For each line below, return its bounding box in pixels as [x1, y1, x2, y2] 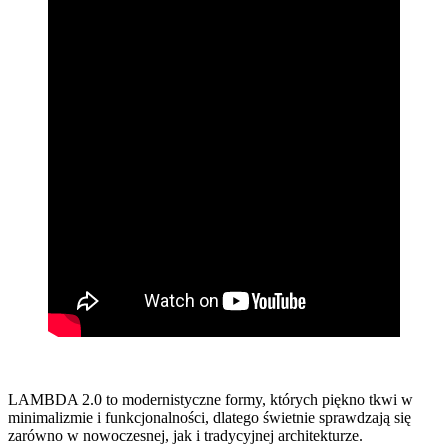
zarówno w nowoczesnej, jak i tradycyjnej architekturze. [8, 426, 363, 444]
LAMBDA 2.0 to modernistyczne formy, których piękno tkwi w [8, 390, 413, 408]
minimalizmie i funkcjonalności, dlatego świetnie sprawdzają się [8, 408, 411, 426]
